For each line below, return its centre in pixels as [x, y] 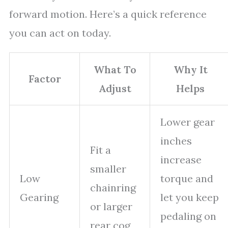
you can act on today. [60, 33]
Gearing [39, 197]
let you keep [190, 197]
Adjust [115, 88]
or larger [111, 206]
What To [115, 69]
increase [181, 160]
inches [176, 141]
